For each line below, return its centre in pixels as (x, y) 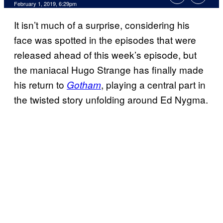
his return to (40, 85)
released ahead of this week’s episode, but (105, 55)
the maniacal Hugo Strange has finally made (109, 70)
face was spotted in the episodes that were (105, 40)
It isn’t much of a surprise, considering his (102, 25)
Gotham (84, 85)
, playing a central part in (153, 85)
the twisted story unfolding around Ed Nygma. (111, 100)
